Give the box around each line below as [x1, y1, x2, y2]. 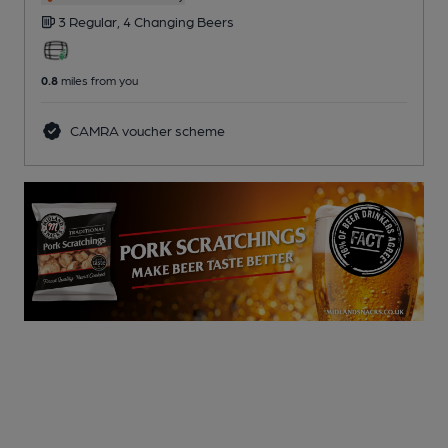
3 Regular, [58, 13, 123, 30]
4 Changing [123, 13, 197, 30]
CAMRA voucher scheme [66, 122, 225, 139]
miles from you [58, 73, 138, 88]
